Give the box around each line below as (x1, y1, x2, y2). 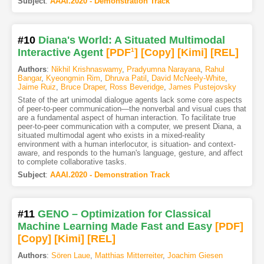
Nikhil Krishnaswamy (51, 64, 122, 74)
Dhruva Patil (104, 73, 147, 82)
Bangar (17, 73, 41, 82)
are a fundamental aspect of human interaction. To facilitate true (17, 113, 236, 122)
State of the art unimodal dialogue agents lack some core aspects (17, 95, 242, 104)
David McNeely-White (151, 73, 225, 82)
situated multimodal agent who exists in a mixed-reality (17, 130, 205, 140)
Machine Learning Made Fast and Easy (17, 220, 212, 232)
